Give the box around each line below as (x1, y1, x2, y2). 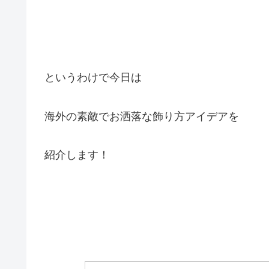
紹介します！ (44, 149, 109, 162)
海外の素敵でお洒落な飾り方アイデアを (44, 110, 239, 122)
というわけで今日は (44, 71, 142, 84)
